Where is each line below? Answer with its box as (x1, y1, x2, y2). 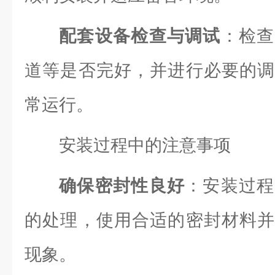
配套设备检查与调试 (59, 26, 221, 45)
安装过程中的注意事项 (59, 136, 231, 155)
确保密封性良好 (59, 176, 185, 195)
